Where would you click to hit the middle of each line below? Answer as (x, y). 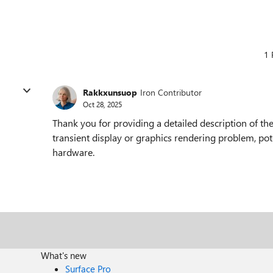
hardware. (75, 152)
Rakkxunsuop (110, 92)
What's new (64, 255)
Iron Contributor (171, 92)
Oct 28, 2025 (102, 104)
